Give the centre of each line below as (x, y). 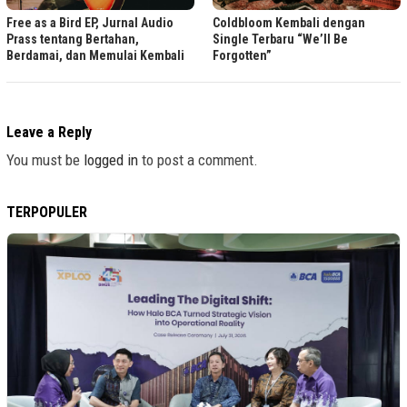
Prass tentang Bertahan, (73, 39)
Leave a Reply (49, 132)
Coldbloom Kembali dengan (289, 22)
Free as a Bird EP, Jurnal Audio (90, 22)
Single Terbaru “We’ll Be (280, 39)
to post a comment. (198, 159)
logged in (111, 159)
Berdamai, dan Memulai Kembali (95, 55)
